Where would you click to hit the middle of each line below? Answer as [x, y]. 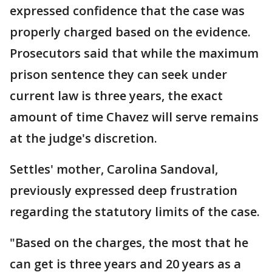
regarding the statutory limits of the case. [135, 212]
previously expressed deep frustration [124, 190]
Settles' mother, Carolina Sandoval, [114, 169]
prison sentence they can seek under [118, 74]
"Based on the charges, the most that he [129, 243]
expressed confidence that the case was [127, 11]
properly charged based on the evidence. [130, 32]
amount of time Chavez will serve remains [134, 117]
